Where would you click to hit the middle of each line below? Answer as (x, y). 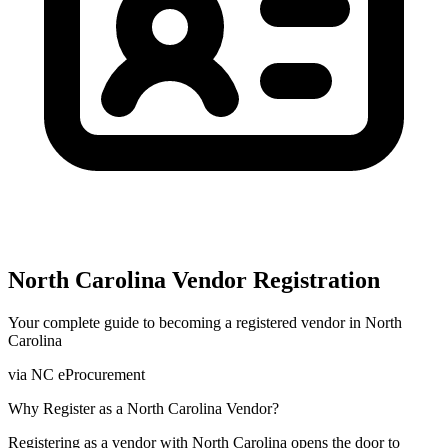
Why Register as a (67, 408)
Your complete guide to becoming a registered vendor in (186, 322)
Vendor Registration (273, 279)
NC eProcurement (88, 374)
